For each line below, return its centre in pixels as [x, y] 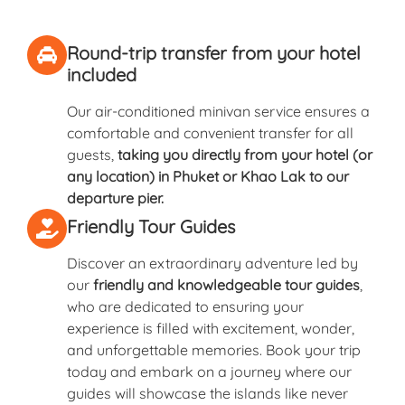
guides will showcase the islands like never [207, 393]
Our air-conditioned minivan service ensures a [218, 111]
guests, [92, 154]
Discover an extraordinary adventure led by [212, 263]
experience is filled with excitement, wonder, [211, 328]
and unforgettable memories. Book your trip [214, 349]
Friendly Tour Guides [151, 226]
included [102, 74]
